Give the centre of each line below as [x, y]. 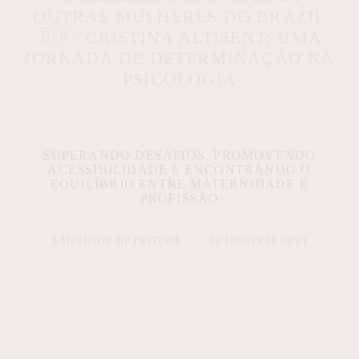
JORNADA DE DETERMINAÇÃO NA [179, 58]
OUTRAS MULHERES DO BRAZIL [179, 16]
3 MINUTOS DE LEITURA [117, 241]
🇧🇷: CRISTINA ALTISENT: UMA [179, 37]
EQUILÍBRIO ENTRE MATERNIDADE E [179, 184]
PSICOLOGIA [179, 79]
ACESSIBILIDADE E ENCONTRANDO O [179, 169]
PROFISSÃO [179, 198]
